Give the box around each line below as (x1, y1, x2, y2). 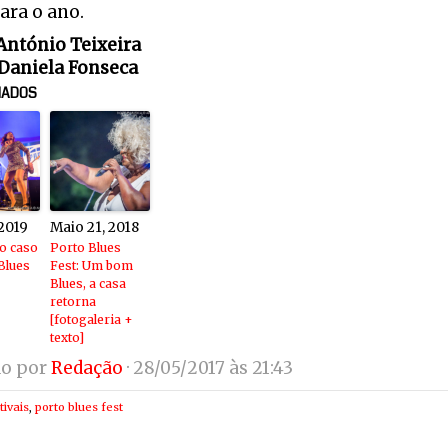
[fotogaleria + (50, 312, 133, 327)
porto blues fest (35, 400, 123, 414)
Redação (51, 357, 123, 379)
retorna (50, 294, 96, 309)
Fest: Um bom (50, 258, 133, 273)
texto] (50, 330, 84, 345)
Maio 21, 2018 (50, 219, 139, 236)
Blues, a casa (50, 276, 126, 291)
